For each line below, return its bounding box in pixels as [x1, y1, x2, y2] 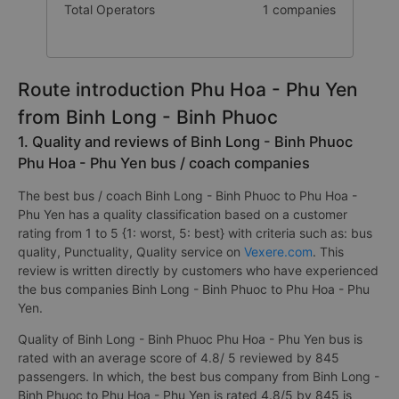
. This [313, 244, 344, 259]
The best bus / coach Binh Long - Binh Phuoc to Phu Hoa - [18, 188, 357, 203]
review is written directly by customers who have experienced [18, 263, 379, 278]
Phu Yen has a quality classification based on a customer [18, 207, 347, 222]
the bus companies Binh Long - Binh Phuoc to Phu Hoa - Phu [18, 281, 370, 297]
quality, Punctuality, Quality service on [18, 244, 244, 259]
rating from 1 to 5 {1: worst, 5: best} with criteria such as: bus [18, 225, 372, 240]
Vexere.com [244, 244, 313, 259]
